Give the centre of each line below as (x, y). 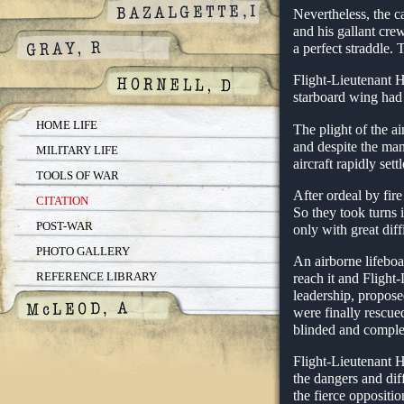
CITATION (62, 201)
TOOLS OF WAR (78, 175)
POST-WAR (64, 226)
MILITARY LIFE (77, 150)
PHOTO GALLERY (83, 251)
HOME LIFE (67, 125)
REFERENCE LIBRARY (96, 276)
